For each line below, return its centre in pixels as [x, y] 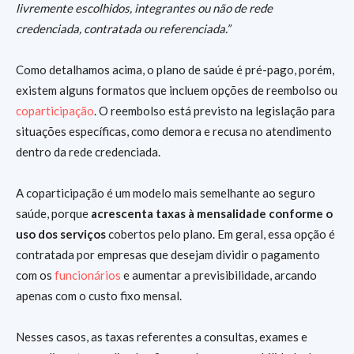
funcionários [88, 275]
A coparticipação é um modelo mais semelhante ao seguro [166, 192]
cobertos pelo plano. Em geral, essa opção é [220, 233]
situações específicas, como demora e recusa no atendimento [174, 131]
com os [35, 275]
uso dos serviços [61, 233]
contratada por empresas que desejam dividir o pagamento [168, 254]
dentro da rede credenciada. [88, 151]
